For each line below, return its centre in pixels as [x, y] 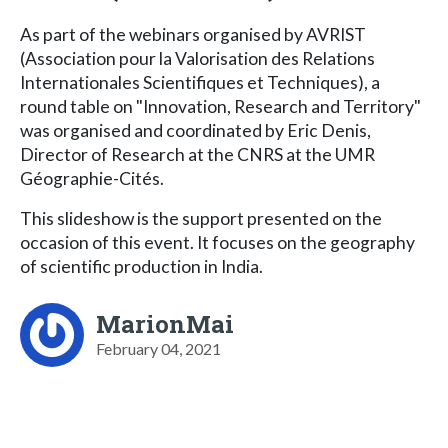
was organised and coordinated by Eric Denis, [195, 130]
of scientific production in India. [141, 266]
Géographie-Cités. [92, 178]
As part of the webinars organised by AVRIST [193, 34]
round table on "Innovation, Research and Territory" [220, 106]
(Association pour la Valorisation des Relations [197, 58]
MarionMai [165, 323]
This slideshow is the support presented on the [201, 218]
